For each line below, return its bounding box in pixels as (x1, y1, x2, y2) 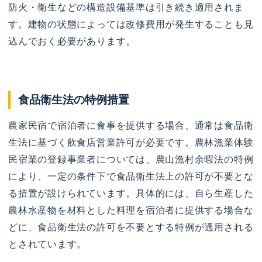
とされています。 (8, 239, 87, 250)
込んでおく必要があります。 (8, 36, 136, 47)
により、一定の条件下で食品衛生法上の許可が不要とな (8, 171, 254, 182)
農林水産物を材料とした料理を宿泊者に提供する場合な (8, 205, 254, 216)
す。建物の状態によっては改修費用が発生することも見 (8, 19, 254, 30)
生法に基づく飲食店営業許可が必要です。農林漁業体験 (8, 137, 254, 148)
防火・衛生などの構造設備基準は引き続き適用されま (8, 2, 244, 13)
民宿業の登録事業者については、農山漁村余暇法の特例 (8, 154, 254, 165)
